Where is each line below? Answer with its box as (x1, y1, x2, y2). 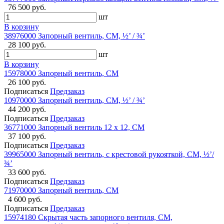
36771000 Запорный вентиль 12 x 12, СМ (4, 123, 144, 132)
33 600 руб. (8, 168, 46, 177)
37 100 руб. (8, 132, 46, 141)
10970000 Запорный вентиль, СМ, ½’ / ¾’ (4, 96, 145, 105)
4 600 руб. (8, 195, 42, 204)
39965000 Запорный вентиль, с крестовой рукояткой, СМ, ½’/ (4, 150, 214, 159)
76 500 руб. (8, 3, 46, 12)
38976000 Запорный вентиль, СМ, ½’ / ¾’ (4, 31, 145, 40)
